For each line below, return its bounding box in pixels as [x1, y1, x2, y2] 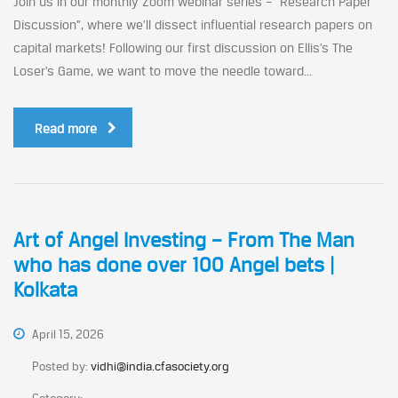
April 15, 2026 [29, 327, 104, 341]
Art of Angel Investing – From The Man [13, 228, 354, 251]
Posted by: [32, 359, 91, 373]
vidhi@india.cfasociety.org [91, 359, 229, 373]
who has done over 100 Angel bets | [13, 253, 334, 276]
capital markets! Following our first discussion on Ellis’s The [13, 40, 353, 55]
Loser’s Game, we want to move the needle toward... [13, 63, 312, 78]
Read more [35, 121, 97, 136]
